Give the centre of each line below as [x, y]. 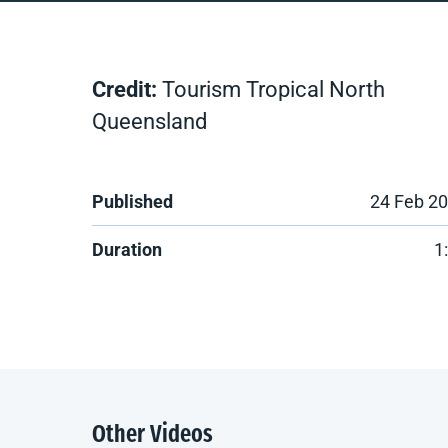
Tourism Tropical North [271, 89]
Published [132, 201]
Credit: [124, 89]
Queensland [149, 121]
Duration [127, 249]
